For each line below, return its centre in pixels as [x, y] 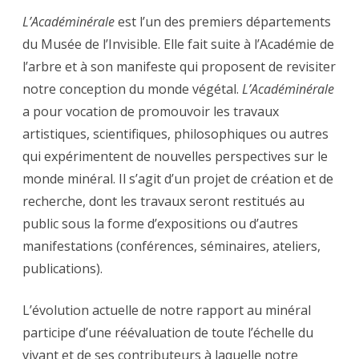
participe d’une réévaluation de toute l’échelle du [168, 333]
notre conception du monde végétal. [132, 89]
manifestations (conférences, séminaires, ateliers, [171, 246]
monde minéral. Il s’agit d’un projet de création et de [178, 179]
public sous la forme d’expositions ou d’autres [160, 224]
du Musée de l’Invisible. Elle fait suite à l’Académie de [178, 44]
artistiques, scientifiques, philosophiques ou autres [175, 134]
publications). [63, 269]
